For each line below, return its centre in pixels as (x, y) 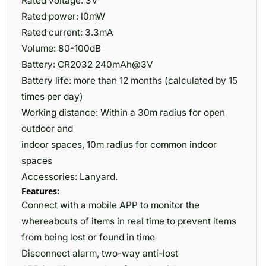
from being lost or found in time (88, 237)
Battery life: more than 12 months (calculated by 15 (129, 80)
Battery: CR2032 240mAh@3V (87, 64)
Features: (42, 191)
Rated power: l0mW (63, 16)
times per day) (52, 96)
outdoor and (47, 129)
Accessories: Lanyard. (69, 177)
